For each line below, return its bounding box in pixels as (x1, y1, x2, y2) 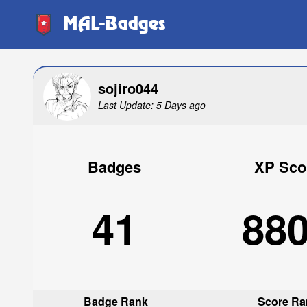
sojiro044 (98, 77, 158, 98)
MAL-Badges (63, 14, 166, 34)
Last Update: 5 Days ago (98, 97, 206, 112)
